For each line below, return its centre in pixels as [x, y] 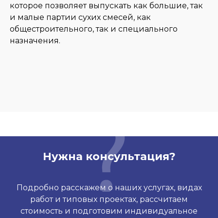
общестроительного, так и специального [94, 29]
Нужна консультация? [109, 156]
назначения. [35, 41]
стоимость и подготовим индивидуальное [109, 211]
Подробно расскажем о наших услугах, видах [109, 188]
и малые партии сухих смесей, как [80, 17]
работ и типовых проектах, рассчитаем [109, 199]
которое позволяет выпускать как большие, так [106, 6]
